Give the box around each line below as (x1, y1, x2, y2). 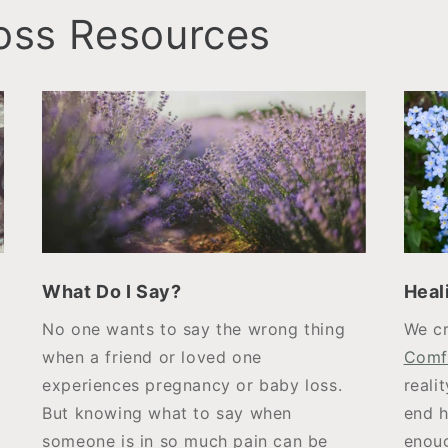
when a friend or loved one (42, 347, 262, 367)
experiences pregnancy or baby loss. (42, 375, 343, 395)
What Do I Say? (42, 281, 182, 302)
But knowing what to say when (42, 403, 293, 423)
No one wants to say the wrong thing (42, 319, 346, 339)
